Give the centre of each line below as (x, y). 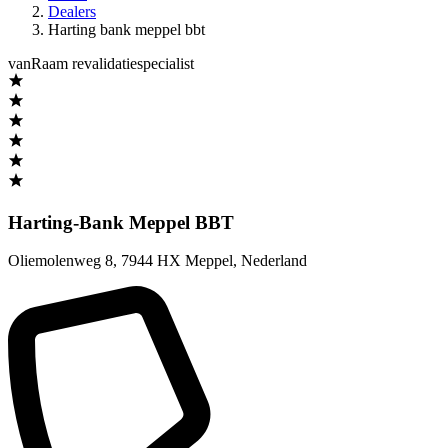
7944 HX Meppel (177, 261)
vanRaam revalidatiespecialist (101, 63)
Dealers (72, 11)
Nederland (274, 261)
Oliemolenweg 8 (60, 261)
